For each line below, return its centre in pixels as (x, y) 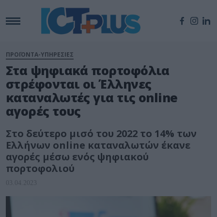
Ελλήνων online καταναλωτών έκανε (98, 145)
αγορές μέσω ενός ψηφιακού (77, 157)
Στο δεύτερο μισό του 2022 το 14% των (101, 134)
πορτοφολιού (40, 169)
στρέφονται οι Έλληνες (79, 84)
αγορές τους (43, 111)
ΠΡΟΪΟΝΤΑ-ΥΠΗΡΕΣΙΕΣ (40, 55)
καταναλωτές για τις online (92, 98)
